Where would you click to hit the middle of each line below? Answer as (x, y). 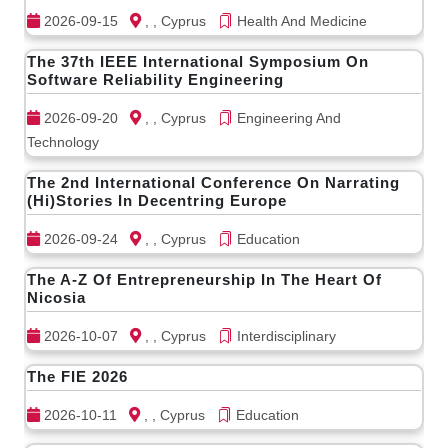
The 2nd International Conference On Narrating (213, 182)
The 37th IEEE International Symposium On (198, 61)
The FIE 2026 (77, 376)
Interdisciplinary (284, 336)
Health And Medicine (300, 21)
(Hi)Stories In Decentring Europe (157, 200)
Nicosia (56, 297)
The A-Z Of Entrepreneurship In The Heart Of (204, 279)
